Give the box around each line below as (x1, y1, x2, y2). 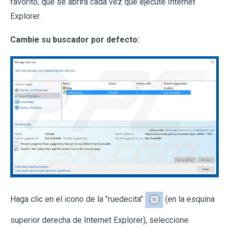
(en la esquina (163, 194, 215, 204)
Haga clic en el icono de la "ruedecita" (10, 194, 145, 204)
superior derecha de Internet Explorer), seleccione (10, 215, 189, 225)
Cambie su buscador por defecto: (10, 35, 140, 45)
